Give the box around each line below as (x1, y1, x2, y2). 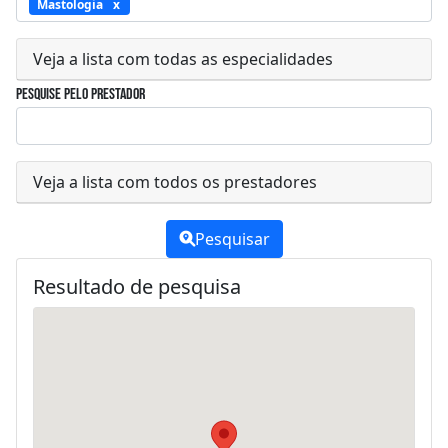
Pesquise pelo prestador (16, 84, 145, 104)
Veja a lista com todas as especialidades (33, 47, 333, 70)
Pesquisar (194, 227, 270, 250)
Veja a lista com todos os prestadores (33, 170, 317, 193)
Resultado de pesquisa (33, 272, 241, 300)
